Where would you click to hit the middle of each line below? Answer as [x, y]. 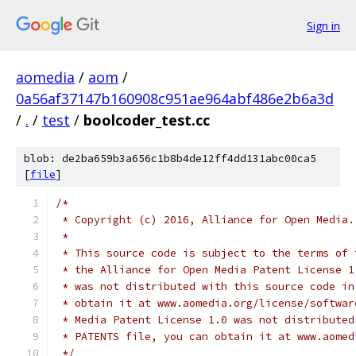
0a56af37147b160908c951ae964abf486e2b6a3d [175, 99]
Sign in [323, 25]
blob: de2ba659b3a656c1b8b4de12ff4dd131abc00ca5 [170, 159]
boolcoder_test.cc [147, 120]
